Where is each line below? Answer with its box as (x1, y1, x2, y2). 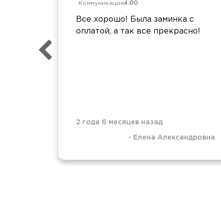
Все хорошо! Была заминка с (76, 15, 194, 23)
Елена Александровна (133, 134, 215, 141)
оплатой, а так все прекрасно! (76, 27, 200, 35)
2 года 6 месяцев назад (76, 119, 163, 126)
